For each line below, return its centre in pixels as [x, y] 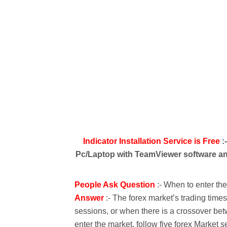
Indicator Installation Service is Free [152, 141]
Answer [89, 198]
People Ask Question [116, 184]
